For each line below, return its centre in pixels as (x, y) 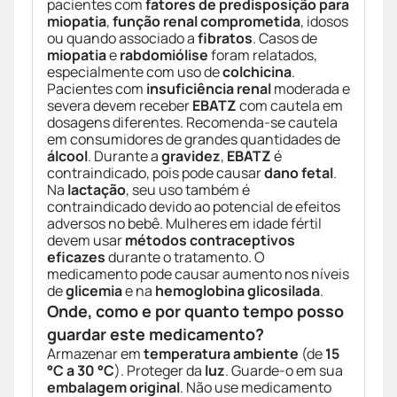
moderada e (311, 89)
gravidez (191, 156)
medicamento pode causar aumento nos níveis (198, 274)
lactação (97, 190)
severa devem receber (120, 106)
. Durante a (125, 156)
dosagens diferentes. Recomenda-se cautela (192, 123)
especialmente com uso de (135, 72)
